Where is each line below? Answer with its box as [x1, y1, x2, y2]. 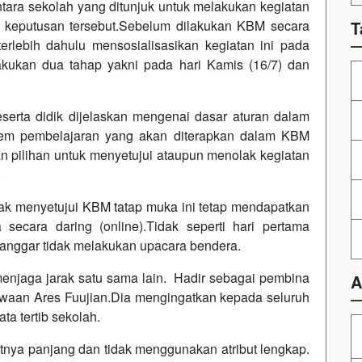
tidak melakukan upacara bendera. [40, 235, 241, 255]
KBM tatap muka [82, 196, 179, 216]
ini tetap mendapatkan [178, 196, 310, 216]
